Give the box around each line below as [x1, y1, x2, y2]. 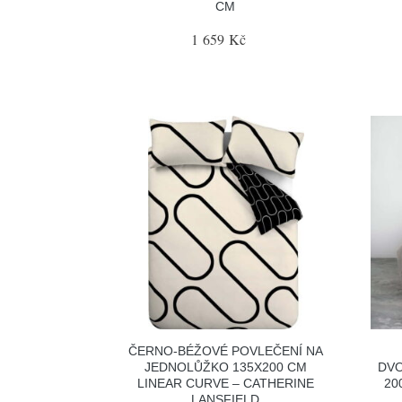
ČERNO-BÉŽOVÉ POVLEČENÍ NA [127, 344, 323, 358]
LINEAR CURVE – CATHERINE [136, 376, 314, 390]
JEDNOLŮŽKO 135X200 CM [144, 360, 307, 374]
